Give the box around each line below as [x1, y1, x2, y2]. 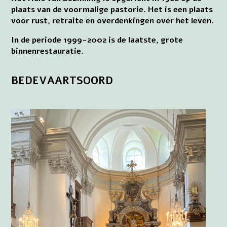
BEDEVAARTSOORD [11, 73, 113, 88]
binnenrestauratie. [11, 45, 84, 57]
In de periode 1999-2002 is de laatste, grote [11, 34, 183, 46]
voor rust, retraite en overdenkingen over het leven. [11, 15, 214, 26]
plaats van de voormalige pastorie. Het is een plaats [11, 4, 213, 15]
